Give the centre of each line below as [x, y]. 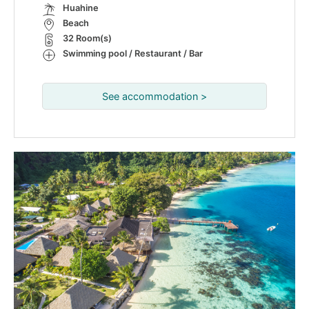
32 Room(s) [87, 38]
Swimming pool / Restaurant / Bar [133, 53]
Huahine [81, 8]
